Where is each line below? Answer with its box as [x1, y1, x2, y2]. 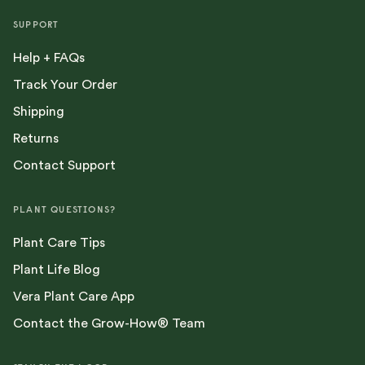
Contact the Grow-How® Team [13, 317, 205, 331]
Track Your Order [13, 78, 117, 92]
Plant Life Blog [13, 263, 100, 277]
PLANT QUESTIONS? [13, 203, 117, 216]
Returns [13, 132, 59, 146]
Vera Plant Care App [13, 290, 134, 304]
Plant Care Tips [13, 236, 105, 250]
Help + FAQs [13, 51, 85, 65]
